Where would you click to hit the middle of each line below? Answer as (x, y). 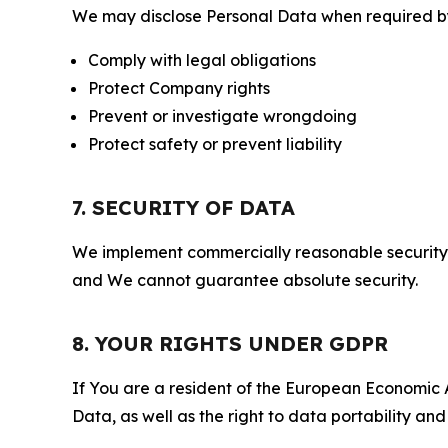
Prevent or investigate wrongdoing (222, 116)
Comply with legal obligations (202, 60)
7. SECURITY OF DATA (183, 207)
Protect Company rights (179, 88)
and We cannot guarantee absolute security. (245, 280)
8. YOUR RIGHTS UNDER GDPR (230, 343)
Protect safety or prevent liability (215, 144)
